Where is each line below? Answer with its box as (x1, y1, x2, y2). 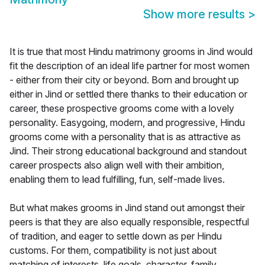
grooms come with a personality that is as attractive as (9, 131, 241, 143)
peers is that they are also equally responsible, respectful (9, 216, 249, 228)
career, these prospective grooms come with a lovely (9, 102, 234, 115)
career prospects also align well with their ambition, (9, 159, 224, 172)
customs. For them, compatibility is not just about (9, 244, 216, 257)
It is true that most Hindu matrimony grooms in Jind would (9, 46, 253, 58)
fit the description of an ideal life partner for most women (9, 60, 250, 72)
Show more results (143, 7, 248, 22)
